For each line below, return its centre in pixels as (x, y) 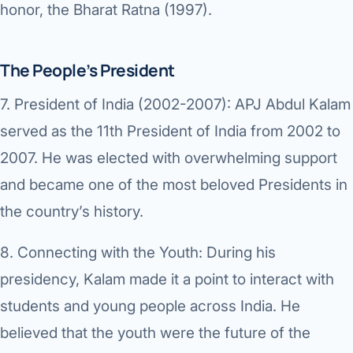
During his (239, 253)
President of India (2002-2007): (123, 105)
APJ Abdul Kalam (291, 105)
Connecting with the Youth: (110, 253)
